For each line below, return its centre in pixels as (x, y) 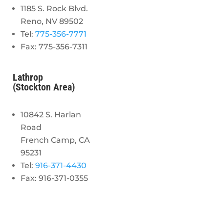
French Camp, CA (55, 140)
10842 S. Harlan (51, 114)
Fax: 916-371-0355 (55, 178)
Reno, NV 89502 (52, 21)
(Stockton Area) (44, 87)
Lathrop (28, 77)
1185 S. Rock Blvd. (55, 8)
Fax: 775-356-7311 (54, 46)
